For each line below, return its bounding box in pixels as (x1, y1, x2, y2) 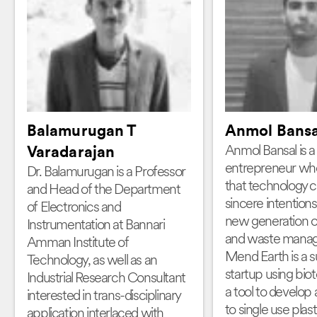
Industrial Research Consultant (26, 272, 185, 286)
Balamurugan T (26, 124, 137, 140)
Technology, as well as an (26, 254, 157, 268)
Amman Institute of (26, 236, 129, 250)
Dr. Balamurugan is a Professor (26, 166, 185, 180)
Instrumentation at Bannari (26, 219, 165, 233)
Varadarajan (26, 145, 115, 161)
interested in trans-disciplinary (26, 289, 180, 304)
